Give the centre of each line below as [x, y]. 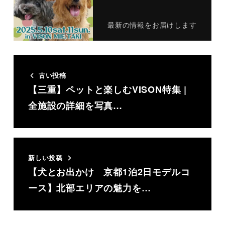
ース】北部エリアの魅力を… [89, 188]
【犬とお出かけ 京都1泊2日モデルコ [109, 172]
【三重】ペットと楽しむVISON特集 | [107, 90]
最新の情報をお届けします [152, 25]
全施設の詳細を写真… [75, 106]
